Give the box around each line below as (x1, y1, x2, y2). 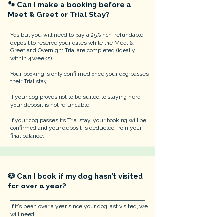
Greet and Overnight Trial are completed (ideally (10, 47, 135, 54)
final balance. (10, 132, 44, 139)
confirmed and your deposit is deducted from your (10, 124, 142, 131)
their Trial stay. (10, 78, 48, 85)
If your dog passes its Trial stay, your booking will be (10, 117, 146, 124)
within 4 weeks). (10, 55, 53, 62)
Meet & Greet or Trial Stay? (8, 10, 109, 19)
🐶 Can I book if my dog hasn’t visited (8, 172, 143, 181)
